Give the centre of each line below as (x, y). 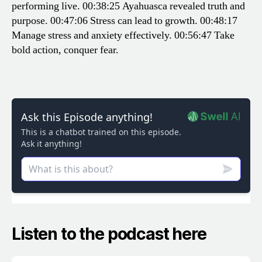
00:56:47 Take (203, 36)
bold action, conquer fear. (65, 50)
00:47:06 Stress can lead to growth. (123, 21)
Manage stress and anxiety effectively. (92, 36)
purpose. (30, 21)
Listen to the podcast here (109, 234)
